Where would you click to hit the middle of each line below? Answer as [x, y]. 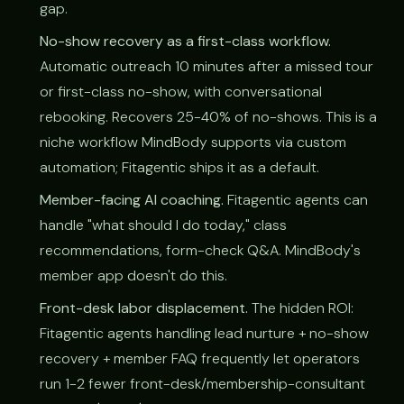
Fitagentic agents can [296, 199]
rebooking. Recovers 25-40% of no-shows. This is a [208, 116]
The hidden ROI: [301, 308]
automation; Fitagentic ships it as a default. [179, 167]
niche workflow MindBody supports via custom [193, 142]
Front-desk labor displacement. [144, 308]
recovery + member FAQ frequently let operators [200, 358]
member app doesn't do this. [133, 275]
